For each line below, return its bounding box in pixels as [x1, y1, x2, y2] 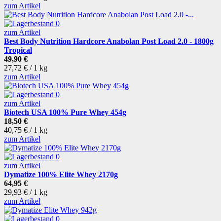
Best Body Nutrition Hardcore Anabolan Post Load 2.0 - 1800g [4, 37, 214, 46]
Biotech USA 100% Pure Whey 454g [4, 108, 126, 117]
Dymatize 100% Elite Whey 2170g [4, 170, 118, 179]
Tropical [4, 46, 32, 55]
